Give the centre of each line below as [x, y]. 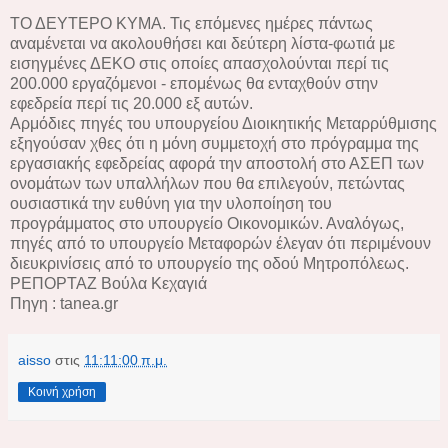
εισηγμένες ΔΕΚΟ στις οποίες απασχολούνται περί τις [199, 63]
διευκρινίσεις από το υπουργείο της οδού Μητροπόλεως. [209, 263]
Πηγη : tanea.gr [64, 303]
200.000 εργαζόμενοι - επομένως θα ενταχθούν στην [194, 83]
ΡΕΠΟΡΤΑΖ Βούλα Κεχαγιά [108, 283]
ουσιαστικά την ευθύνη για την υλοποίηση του [171, 203]
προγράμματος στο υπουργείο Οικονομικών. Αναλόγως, [207, 223]
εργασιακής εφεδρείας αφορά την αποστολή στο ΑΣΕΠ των [217, 163]
